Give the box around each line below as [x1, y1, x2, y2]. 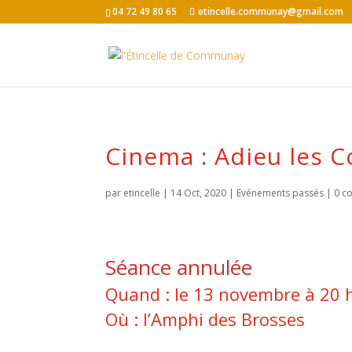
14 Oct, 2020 [170, 186, 227, 200]
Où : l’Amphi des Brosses [105, 307, 306, 331]
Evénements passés [236, 186, 324, 200]
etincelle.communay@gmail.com [198, 5, 344, 18]
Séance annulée [105, 253, 253, 281]
